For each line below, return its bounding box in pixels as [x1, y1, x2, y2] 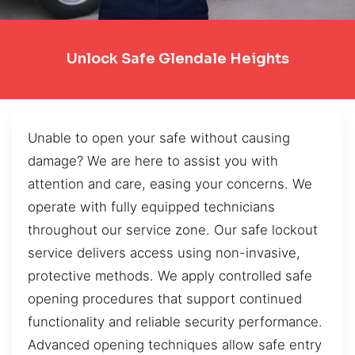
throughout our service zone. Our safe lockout [28, 221, 318, 238]
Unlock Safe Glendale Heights [66, 50, 289, 68]
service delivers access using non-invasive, [28, 244, 300, 261]
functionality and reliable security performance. [28, 313, 323, 330]
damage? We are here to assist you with [28, 152, 278, 169]
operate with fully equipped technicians [28, 198, 275, 215]
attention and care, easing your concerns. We [28, 175, 312, 192]
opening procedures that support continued [28, 290, 302, 307]
